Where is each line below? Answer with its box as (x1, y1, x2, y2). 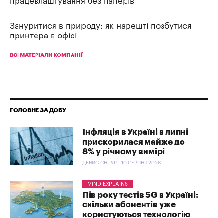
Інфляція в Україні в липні (82, 127, 189, 136)
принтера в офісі (10, 31, 77, 40)
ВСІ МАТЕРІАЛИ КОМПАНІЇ (10, 52, 83, 58)
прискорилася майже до (82, 137, 185, 146)
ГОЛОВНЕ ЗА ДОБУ (10, 107, 66, 113)
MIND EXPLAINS (87, 182, 128, 187)
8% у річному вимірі (82, 147, 165, 156)
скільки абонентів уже (82, 200, 176, 209)
